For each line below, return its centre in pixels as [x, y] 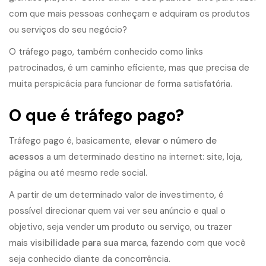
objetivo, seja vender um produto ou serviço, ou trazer [120, 227]
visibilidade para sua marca [88, 243]
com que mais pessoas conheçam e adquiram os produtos [129, 14]
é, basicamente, [99, 141]
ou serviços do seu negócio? [68, 30]
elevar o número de [175, 141]
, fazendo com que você [196, 243]
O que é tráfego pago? [96, 116]
